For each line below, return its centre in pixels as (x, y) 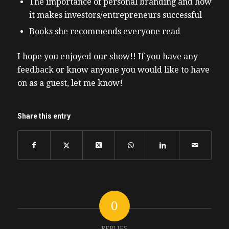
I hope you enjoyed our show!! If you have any (107, 57)
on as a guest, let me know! (70, 83)
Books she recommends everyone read (105, 32)
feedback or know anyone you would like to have (113, 70)
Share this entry (44, 116)
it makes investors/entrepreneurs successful (115, 15)
